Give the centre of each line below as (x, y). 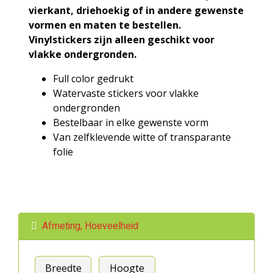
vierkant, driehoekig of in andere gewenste (136, 10)
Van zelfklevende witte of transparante (142, 137)
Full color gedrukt (93, 78)
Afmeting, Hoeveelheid (90, 226)
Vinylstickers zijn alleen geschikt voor (122, 39)
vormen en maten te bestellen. (105, 25)
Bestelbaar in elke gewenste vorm (131, 122)
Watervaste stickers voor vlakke (126, 93)
